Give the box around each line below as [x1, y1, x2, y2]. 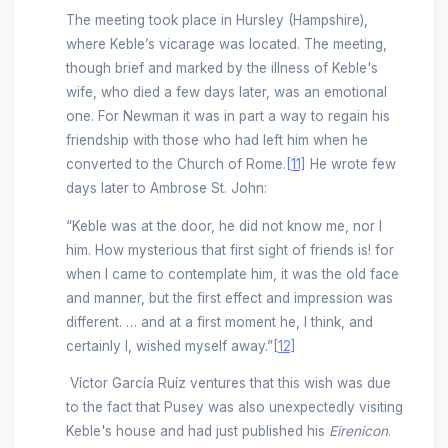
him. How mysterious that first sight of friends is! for [65, 241, 394, 258]
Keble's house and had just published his [65, 423, 329, 440]
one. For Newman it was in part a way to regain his [65, 108, 390, 125]
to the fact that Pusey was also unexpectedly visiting [65, 399, 403, 416]
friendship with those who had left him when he [65, 132, 368, 149]
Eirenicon [328, 423, 388, 440]
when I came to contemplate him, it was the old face [65, 265, 399, 282]
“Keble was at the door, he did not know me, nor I [65, 217, 382, 234]
